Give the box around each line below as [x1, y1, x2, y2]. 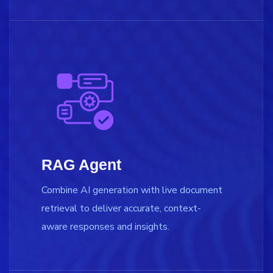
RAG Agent [41, 155, 121, 173]
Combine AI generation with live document [41, 183, 222, 197]
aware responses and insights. [41, 219, 169, 233]
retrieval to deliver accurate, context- [41, 201, 201, 215]
